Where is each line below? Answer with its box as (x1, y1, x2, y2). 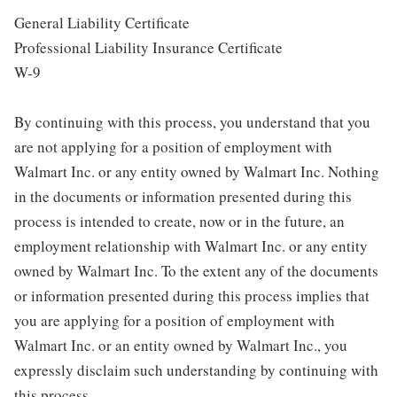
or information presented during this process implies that (14, 284, 370, 306)
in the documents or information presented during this (14, 185, 352, 206)
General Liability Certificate (14, 12, 190, 33)
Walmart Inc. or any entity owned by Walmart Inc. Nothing (14, 160, 379, 182)
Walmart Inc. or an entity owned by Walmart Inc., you (14, 334, 347, 355)
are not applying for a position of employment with (14, 136, 332, 157)
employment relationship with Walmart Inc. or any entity (14, 235, 368, 256)
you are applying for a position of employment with (14, 309, 335, 331)
